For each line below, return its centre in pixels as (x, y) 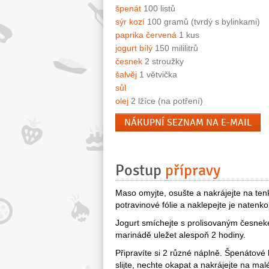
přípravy (193, 171)
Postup (140, 171)
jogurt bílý (134, 48)
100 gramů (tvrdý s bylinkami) (202, 22)
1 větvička (157, 75)
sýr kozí (130, 22)
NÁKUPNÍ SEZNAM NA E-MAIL (188, 123)
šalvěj (126, 75)
